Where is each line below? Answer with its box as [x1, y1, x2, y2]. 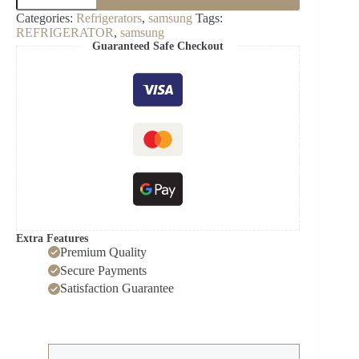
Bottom [15, 18, 52, 31]
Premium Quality [60, 244, 147, 259]
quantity [15, 72, 56, 86]
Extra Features [16, 232, 88, 244]
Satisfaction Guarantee [60, 281, 174, 296]
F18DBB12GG [15, 58, 90, 72]
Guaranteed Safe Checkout [92, 39, 224, 52]
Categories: [16, 10, 76, 25]
